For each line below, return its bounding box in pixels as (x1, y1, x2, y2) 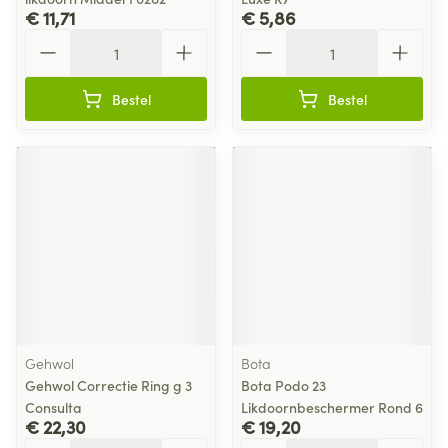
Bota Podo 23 (241, 375, 326, 395)
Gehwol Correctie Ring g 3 (25, 375, 192, 395)
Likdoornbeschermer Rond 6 (241, 397, 423, 417)
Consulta (25, 397, 82, 417)
